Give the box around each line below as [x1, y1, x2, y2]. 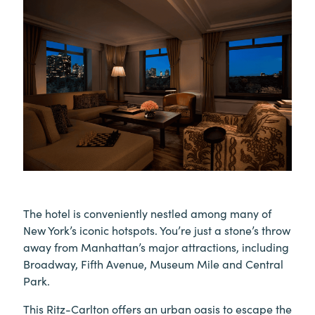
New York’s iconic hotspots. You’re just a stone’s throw [23, 222, 290, 238]
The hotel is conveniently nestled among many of [23, 205, 271, 221]
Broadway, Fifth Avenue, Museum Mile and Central [23, 256, 283, 272]
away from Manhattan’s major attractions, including [23, 239, 289, 255]
